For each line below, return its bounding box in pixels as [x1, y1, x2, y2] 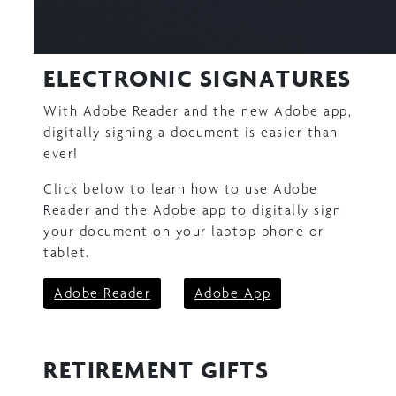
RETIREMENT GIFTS [43, 354, 270, 384]
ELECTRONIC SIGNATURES [43, 63, 352, 92]
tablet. [43, 243, 90, 261]
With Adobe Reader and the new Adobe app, [43, 102, 353, 119]
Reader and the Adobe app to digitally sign [43, 201, 342, 218]
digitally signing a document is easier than [43, 123, 339, 141]
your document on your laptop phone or [43, 222, 324, 240]
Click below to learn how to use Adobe [43, 179, 318, 197]
